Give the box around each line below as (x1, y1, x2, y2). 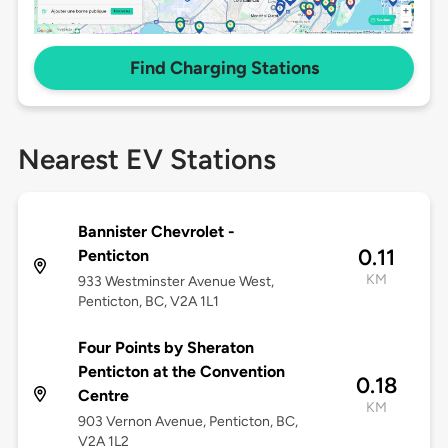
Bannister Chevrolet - (77, 222, 235, 242)
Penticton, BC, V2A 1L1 (77, 293, 219, 311)
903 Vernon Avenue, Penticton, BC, (77, 413, 298, 431)
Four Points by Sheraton (77, 338, 254, 358)
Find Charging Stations (129, 57, 319, 80)
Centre (77, 386, 129, 406)
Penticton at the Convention (77, 362, 285, 382)
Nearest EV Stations (17, 142, 276, 177)
